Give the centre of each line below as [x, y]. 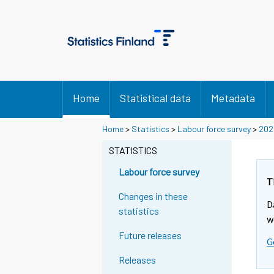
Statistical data [155, 98]
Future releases [150, 235]
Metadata [233, 98]
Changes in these [154, 196]
